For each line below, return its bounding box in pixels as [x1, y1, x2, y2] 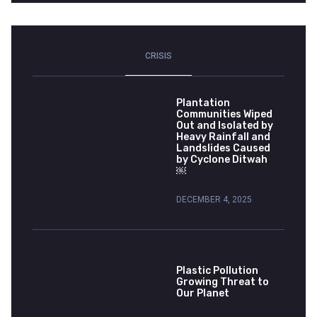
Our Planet [176, 287, 229, 299]
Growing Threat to [176, 276, 269, 288]
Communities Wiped [176, 108, 272, 120]
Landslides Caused [176, 142, 270, 154]
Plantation [176, 97, 230, 109]
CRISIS [145, 51, 172, 61]
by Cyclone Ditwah [176, 154, 267, 166]
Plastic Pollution [176, 265, 258, 277]
